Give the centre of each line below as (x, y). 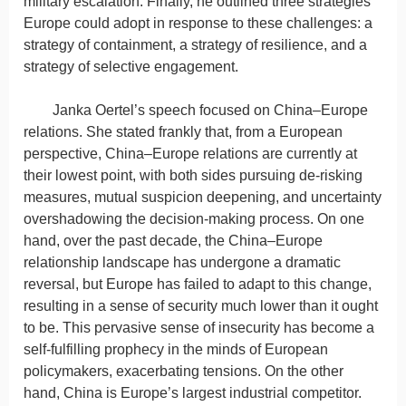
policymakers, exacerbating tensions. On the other (184, 372)
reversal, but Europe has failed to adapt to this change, (198, 285)
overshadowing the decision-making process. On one (194, 219)
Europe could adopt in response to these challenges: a (198, 24)
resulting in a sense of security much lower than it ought (201, 306)
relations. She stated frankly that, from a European (183, 132)
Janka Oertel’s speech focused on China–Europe (210, 111)
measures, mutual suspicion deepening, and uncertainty (203, 198)
